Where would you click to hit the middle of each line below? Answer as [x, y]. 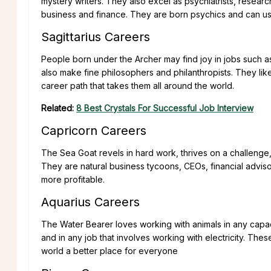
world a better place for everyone [109, 251]
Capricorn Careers [94, 131]
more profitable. [73, 180]
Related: [59, 108]
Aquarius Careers [90, 202]
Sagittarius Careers [96, 37]
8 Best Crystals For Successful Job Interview [165, 108]
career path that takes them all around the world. [138, 86]
